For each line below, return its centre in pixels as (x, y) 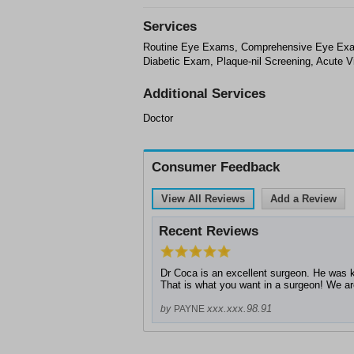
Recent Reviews (209, 231)
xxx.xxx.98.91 (239, 309)
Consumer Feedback (216, 167)
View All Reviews (203, 199)
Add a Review (303, 199)
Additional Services (204, 94)
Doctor (158, 118)
